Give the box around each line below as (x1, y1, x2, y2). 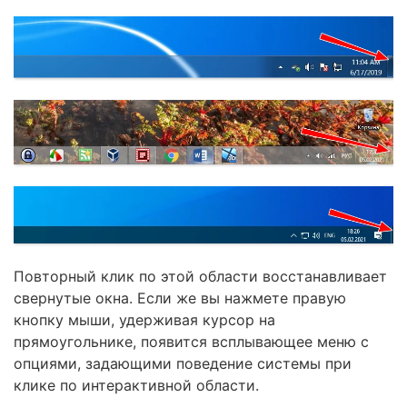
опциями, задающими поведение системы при (14, 353, 352, 372)
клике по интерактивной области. (14, 375, 259, 394)
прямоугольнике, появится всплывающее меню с (14, 332, 369, 351)
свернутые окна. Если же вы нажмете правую (14, 288, 346, 307)
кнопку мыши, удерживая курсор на (14, 310, 275, 329)
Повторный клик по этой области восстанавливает (14, 266, 387, 285)
